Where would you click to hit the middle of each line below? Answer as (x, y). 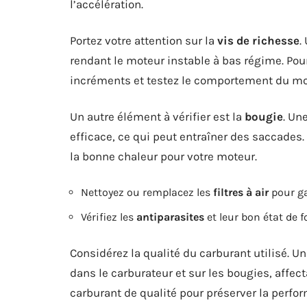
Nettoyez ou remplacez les (147, 192)
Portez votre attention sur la (144, 40)
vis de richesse (258, 40)
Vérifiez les (109, 217)
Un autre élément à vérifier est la (157, 116)
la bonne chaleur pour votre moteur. (163, 156)
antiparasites (170, 217)
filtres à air (241, 192)
